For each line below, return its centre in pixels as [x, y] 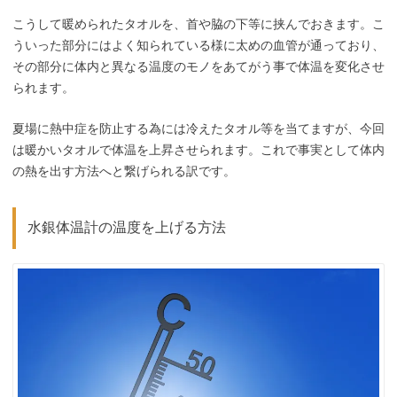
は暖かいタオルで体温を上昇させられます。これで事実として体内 [198, 150]
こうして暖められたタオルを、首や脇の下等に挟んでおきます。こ [198, 23]
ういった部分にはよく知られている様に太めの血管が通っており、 [198, 45]
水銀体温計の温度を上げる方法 [126, 228]
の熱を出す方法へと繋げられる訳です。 [124, 171]
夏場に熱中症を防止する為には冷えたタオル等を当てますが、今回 [198, 129]
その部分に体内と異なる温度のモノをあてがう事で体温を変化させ [198, 66]
